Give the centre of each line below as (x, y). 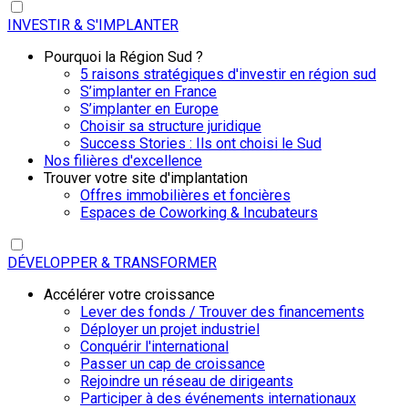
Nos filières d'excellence (123, 161)
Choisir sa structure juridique (171, 127)
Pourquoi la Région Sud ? (123, 57)
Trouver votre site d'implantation (146, 178)
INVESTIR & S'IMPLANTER (93, 25)
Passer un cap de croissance (173, 364)
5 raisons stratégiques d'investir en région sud (228, 75)
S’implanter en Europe (149, 109)
